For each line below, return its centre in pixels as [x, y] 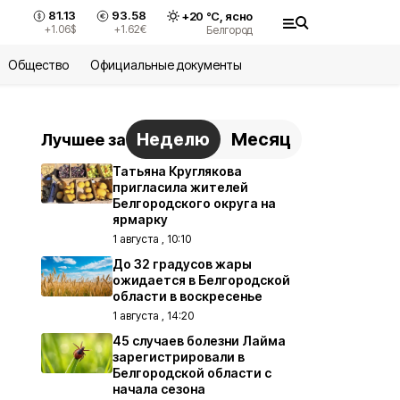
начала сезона [159, 389]
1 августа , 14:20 [153, 316]
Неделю [173, 139]
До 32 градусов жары [182, 264]
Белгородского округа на [194, 203]
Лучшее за [83, 139]
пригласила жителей [180, 187]
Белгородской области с [192, 373]
